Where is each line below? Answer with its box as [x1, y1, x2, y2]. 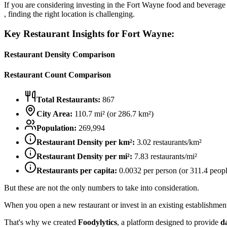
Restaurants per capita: [36, 166, 117, 175]
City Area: [36, 109, 72, 118]
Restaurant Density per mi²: [36, 152, 132, 161]
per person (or [141, 166, 188, 175]
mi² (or [92, 109, 116, 118]
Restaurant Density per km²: [36, 137, 135, 146]
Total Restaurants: [36, 95, 100, 104]
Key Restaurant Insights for [4, 28, 122, 39]
